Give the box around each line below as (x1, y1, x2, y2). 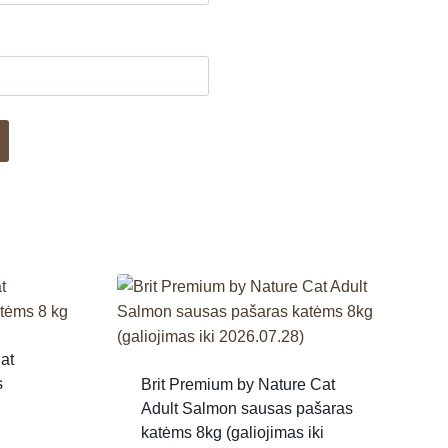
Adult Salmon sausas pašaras (140, 399, 353, 417)
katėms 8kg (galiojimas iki (140, 423, 324, 441)
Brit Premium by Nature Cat (140, 375, 335, 393)
